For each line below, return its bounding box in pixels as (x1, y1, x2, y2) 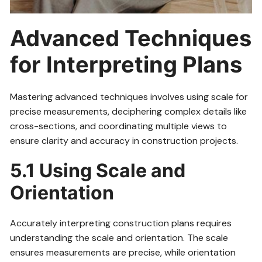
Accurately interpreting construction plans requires (10, 217, 232, 230)
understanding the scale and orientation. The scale (10, 232, 229, 244)
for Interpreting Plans (10, 51, 243, 78)
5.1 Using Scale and (10, 159, 186, 182)
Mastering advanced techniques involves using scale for (10, 91, 249, 104)
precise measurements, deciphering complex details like (10, 105, 247, 118)
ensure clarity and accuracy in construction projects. (10, 135, 239, 147)
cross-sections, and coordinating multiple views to (10, 120, 227, 133)
